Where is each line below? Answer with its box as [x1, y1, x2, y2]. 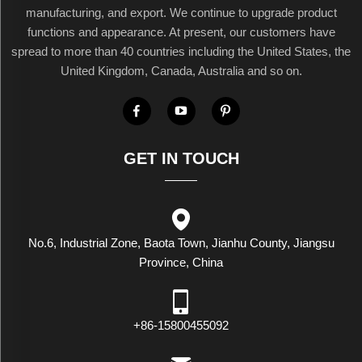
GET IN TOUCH [123, 149, 239, 167]
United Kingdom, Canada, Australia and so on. [60, 63, 302, 78]
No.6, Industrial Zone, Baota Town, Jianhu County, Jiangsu [27, 235, 335, 250]
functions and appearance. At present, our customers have [27, 24, 335, 39]
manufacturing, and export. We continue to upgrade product [25, 5, 337, 19]
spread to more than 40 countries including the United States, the [11, 44, 351, 58]
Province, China [139, 255, 223, 269]
